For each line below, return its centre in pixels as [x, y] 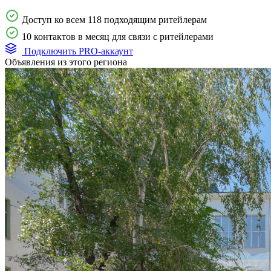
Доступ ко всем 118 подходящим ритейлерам [114, 19]
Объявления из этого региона [66, 62]
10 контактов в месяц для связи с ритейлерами [118, 36]
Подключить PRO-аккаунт [77, 51]
